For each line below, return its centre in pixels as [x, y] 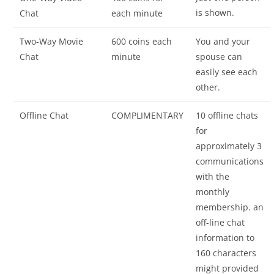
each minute [137, 13]
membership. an [230, 207]
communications [230, 161]
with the [213, 177]
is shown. [215, 13]
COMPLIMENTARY [148, 116]
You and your [223, 42]
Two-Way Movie [52, 42]
